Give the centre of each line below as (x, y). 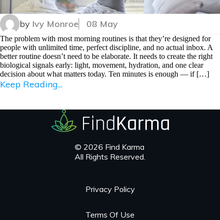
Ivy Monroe (55, 24)
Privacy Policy (110, 189)
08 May (102, 24)
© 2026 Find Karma (110, 147)
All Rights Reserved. (110, 157)
